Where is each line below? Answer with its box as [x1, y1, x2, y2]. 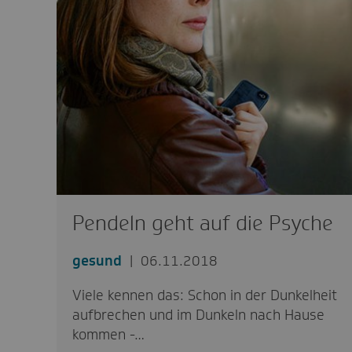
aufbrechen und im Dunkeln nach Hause [71, 305, 324, 324]
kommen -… [71, 324, 145, 344]
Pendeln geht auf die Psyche [71, 209, 333, 236]
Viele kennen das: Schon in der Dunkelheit [71, 285, 337, 305]
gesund [71, 251, 122, 270]
